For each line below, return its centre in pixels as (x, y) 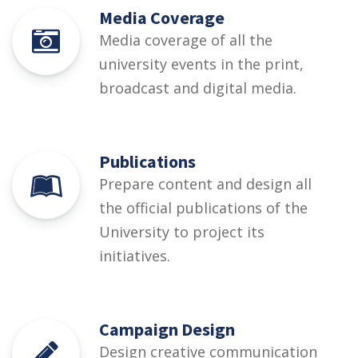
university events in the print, (201, 64)
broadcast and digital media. (198, 88)
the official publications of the (203, 208)
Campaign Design (167, 330)
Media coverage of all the (186, 40)
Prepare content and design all (205, 184)
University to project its (182, 232)
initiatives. (135, 256)
